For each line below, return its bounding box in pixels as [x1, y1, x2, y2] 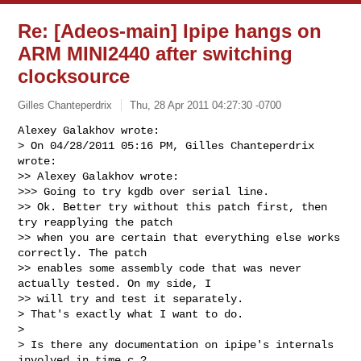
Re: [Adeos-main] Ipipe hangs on [18, 20, 322, 42]
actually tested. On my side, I [18, 276, 212, 290]
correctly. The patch [18, 246, 147, 259]
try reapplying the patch [18, 215, 173, 229]
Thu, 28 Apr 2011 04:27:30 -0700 [130, 98, 282, 111]
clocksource [18, 65, 131, 87]
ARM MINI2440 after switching [18, 43, 293, 64]
